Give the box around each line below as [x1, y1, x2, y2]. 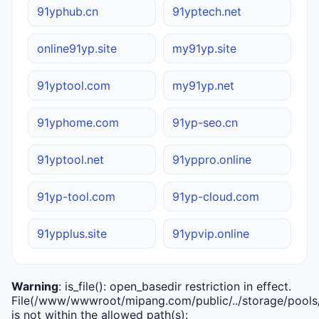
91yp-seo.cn [172, 115, 238, 130]
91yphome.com [37, 115, 119, 130]
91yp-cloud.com [172, 189, 259, 204]
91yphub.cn [37, 4, 98, 19]
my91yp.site [172, 41, 236, 56]
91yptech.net [172, 4, 241, 19]
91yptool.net [37, 152, 104, 167]
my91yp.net [172, 78, 234, 93]
